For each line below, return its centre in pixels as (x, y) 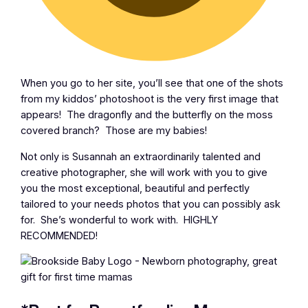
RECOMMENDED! (59, 235)
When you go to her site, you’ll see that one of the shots (152, 84)
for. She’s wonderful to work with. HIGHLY (120, 220)
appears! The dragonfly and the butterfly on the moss (147, 115)
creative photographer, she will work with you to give (144, 172)
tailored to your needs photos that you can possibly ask (151, 204)
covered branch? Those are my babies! (114, 131)
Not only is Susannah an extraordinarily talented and (141, 156)
